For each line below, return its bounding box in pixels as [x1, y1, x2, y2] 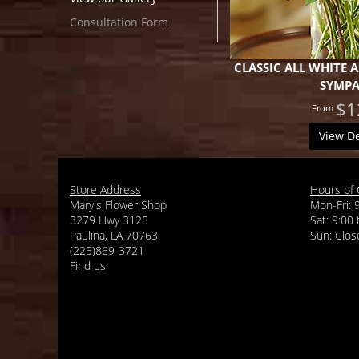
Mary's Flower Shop [70, 196, 167, 212]
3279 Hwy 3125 [70, 212, 148, 228]
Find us [70, 257, 106, 273]
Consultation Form [70, 14, 168, 30]
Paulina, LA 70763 [70, 227, 158, 243]
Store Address [70, 181, 141, 197]
